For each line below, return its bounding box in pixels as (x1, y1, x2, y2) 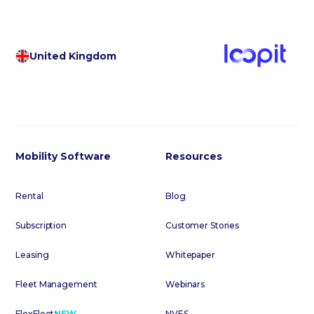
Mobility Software (15, 150, 111, 163)
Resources (165, 150, 222, 163)
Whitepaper (165, 250, 215, 261)
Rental (15, 191, 43, 202)
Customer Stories (165, 220, 240, 231)
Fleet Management (15, 279, 97, 290)
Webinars (165, 279, 205, 290)
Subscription (15, 220, 67, 231)
